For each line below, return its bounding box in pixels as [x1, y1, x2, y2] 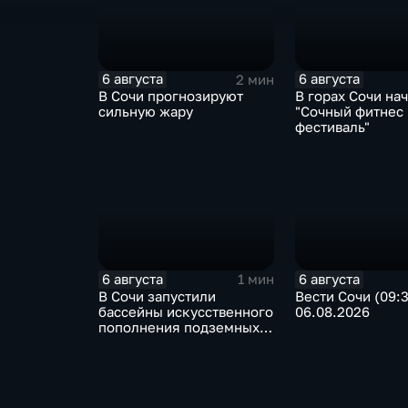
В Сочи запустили [97, 288, 216, 304]
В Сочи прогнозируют [97, 88, 243, 105]
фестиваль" [294, 119, 370, 136]
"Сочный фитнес [294, 104, 403, 120]
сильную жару [97, 104, 193, 120]
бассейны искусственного [97, 303, 273, 320]
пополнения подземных [97, 319, 260, 335]
